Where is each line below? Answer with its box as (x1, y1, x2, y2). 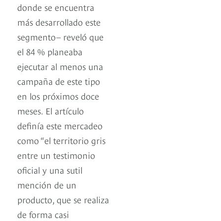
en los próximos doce (17, 89, 99, 102)
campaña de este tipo (17, 74, 100, 87)
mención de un (17, 178, 76, 191)
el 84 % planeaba (17, 45, 82, 58)
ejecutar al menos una (17, 60, 103, 73)
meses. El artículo (17, 104, 84, 117)
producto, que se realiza (17, 193, 109, 206)
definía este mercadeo (17, 119, 103, 132)
